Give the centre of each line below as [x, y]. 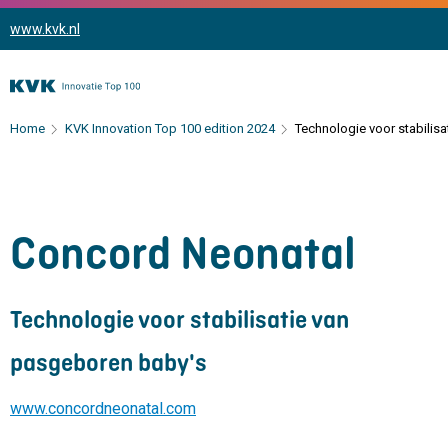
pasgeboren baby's [108, 362]
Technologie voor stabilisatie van [179, 319]
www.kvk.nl [45, 29]
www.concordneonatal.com [103, 408]
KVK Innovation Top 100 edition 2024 [170, 128]
